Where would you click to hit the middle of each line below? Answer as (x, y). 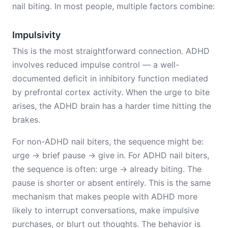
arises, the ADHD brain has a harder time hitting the (112, 106)
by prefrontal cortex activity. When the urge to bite (111, 92)
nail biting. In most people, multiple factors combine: (113, 6)
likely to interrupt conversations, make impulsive (106, 210)
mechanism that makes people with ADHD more (105, 196)
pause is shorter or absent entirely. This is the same (111, 183)
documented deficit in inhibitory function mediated (110, 78)
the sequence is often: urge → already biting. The (107, 169)
